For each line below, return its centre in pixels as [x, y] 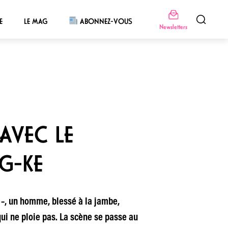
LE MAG [35, 21]
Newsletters [173, 26]
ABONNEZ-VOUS [105, 21]
